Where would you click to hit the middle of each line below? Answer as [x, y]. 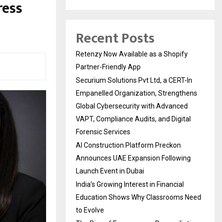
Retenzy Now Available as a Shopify [132, 54]
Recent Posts [115, 38]
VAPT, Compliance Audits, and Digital [133, 119]
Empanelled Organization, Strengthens [137, 93]
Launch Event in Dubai [110, 171]
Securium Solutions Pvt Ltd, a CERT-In [134, 80]
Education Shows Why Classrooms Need [139, 197]
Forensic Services [103, 132]
